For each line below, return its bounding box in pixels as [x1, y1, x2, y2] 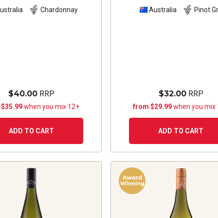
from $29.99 [133, 102, 174, 110]
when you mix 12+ [24, 102, 80, 110]
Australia [148, 6, 177, 14]
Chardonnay [40, 6, 78, 14]
